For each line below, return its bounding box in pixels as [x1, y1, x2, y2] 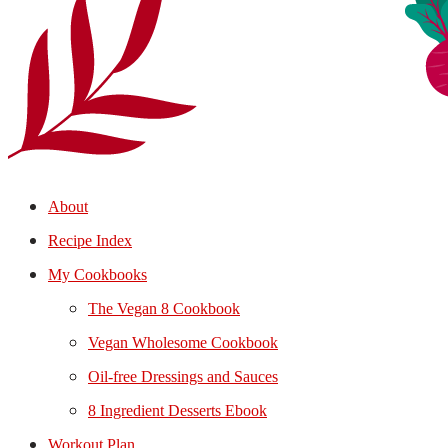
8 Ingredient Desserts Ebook [88, 402, 267, 419]
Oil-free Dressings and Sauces [88, 368, 278, 385]
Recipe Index [48, 232, 132, 249]
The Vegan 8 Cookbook [88, 300, 240, 317]
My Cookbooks [48, 266, 147, 283]
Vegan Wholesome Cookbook [88, 334, 278, 351]
